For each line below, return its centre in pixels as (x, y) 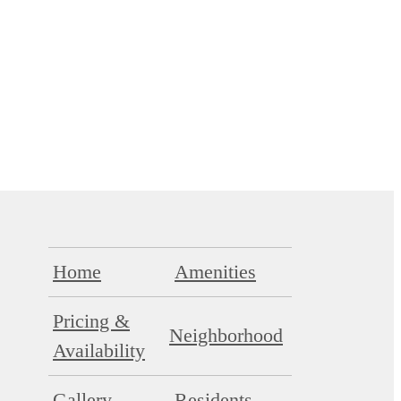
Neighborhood (226, 336)
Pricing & (91, 320)
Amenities (215, 271)
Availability (99, 350)
